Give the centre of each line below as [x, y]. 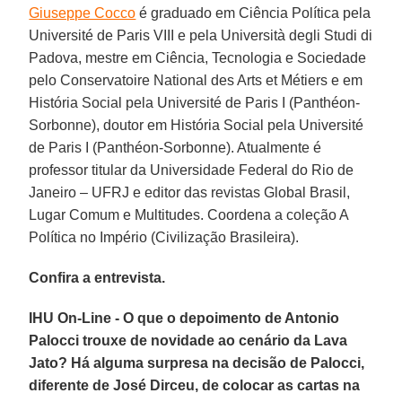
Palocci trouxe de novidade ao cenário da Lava [188, 340]
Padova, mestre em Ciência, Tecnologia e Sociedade [198, 57]
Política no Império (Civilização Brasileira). [164, 237]
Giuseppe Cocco [83, 13]
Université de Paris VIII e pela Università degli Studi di [201, 35]
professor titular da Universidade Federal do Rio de [192, 170]
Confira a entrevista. [97, 277]
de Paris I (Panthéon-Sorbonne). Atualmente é [175, 147]
